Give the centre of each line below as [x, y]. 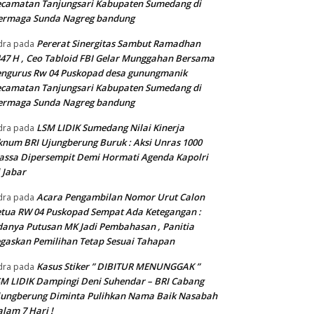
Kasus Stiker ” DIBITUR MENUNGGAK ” [118, 267]
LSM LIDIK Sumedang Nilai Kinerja [110, 128]
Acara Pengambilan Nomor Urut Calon [121, 197]
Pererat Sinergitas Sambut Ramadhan [118, 44]
